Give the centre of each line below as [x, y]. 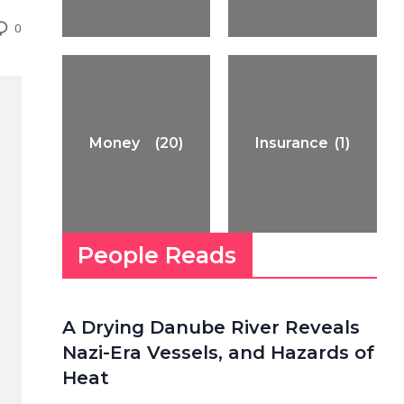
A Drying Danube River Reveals [211, 327]
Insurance [292, 143]
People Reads [157, 255]
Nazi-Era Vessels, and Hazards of [218, 353]
